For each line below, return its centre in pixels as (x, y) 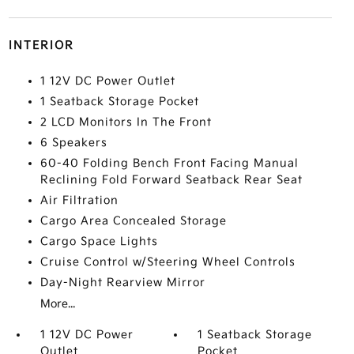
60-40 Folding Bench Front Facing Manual (169, 163)
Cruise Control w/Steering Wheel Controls (168, 262)
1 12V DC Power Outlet (107, 81)
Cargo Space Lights (99, 241)
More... (57, 304)
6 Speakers (73, 143)
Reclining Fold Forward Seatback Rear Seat (171, 180)
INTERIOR (41, 45)
